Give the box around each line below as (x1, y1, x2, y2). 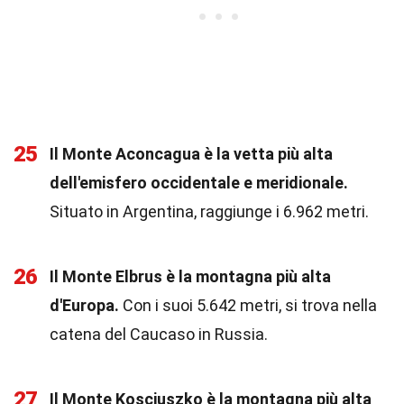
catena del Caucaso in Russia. (50, 325, 268, 344)
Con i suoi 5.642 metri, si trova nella (119, 296, 377, 315)
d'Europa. (50, 296, 119, 315)
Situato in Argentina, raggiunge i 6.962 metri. (50, 202, 369, 221)
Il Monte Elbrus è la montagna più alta (50, 267, 331, 286)
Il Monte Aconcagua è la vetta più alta (50, 144, 333, 163)
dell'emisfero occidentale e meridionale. (50, 173, 348, 192)
